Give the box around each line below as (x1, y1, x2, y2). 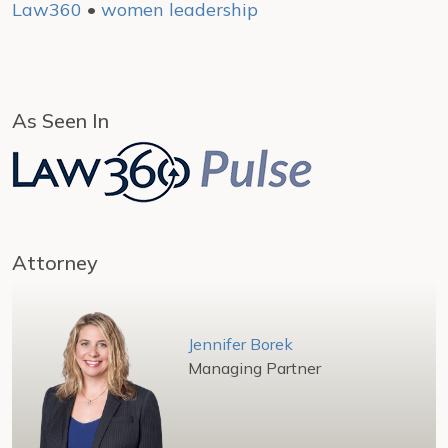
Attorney (12, 250, 98, 275)
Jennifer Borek (188, 334, 293, 354)
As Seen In (12, 108, 109, 133)
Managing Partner (188, 358, 321, 378)
